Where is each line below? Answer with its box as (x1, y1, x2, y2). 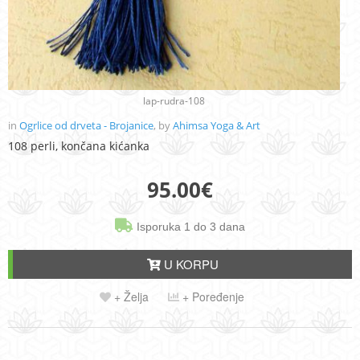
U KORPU (160, 256, 219, 273)
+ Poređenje (179, 288, 244, 305)
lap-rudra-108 (143, 94, 205, 108)
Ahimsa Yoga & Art (173, 118, 260, 133)
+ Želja (111, 288, 149, 305)
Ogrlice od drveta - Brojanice (19, 118, 153, 133)
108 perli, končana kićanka (8, 138, 149, 154)
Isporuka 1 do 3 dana (133, 220, 245, 234)
